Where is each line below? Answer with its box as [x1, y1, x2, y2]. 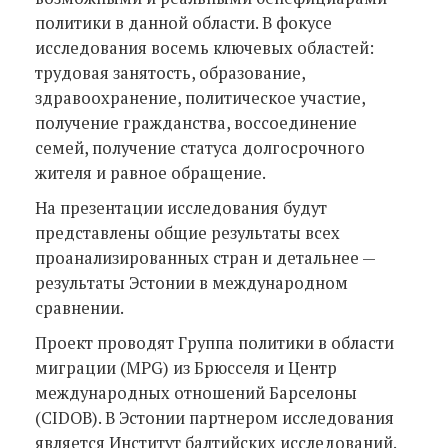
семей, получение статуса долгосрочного [35, 136, 365, 159]
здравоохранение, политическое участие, [35, 86, 365, 109]
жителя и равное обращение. [35, 161, 266, 184]
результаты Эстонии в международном [35, 271, 348, 294]
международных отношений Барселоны [35, 381, 357, 404]
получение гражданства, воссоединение [35, 111, 357, 134]
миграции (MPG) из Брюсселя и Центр [35, 356, 337, 379]
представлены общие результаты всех [35, 221, 340, 244]
